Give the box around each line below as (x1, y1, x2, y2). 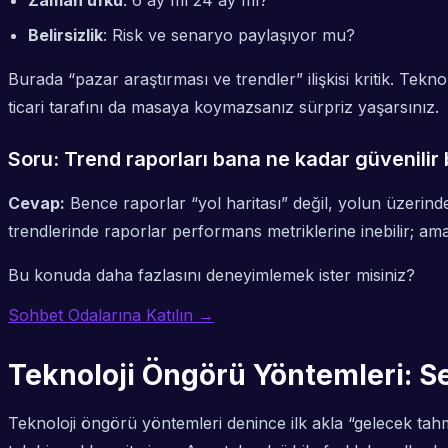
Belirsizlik (28, 25, 103, 46)
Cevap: (8, 193, 65, 214)
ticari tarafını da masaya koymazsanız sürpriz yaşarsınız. (8, 97, 439, 118)
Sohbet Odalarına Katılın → (8, 305, 214, 326)
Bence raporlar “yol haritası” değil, (65, 193, 338, 214)
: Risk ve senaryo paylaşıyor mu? (103, 25, 355, 46)
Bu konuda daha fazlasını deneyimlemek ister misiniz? (8, 265, 415, 286)
